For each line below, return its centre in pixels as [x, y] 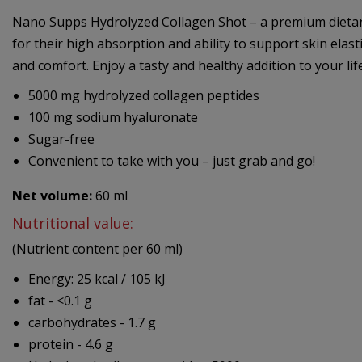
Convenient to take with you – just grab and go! [172, 160]
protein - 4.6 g [71, 344]
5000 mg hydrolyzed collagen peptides [144, 95]
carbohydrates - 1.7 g [92, 322]
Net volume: [52, 195]
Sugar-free [61, 139]
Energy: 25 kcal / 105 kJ [97, 278]
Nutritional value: [73, 223]
